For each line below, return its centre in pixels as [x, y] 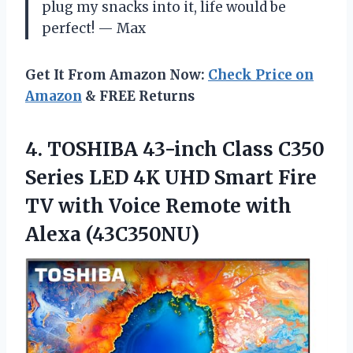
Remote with [229, 206]
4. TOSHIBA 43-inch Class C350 [175, 150]
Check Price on [261, 75]
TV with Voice [95, 206]
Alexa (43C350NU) [112, 235]
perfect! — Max [94, 29]
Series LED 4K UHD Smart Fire [171, 178]
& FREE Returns [138, 97]
